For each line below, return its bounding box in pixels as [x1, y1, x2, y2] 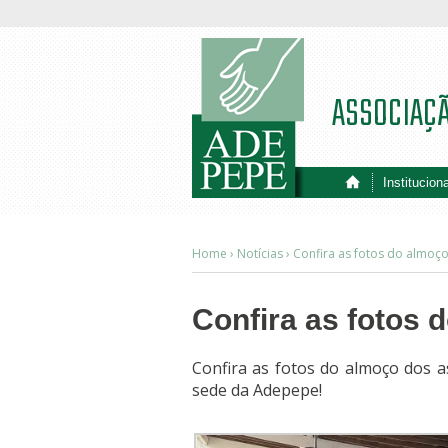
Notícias [237, 245, 283, 262]
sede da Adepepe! [192, 379, 322, 401]
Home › [192, 245, 237, 262]
